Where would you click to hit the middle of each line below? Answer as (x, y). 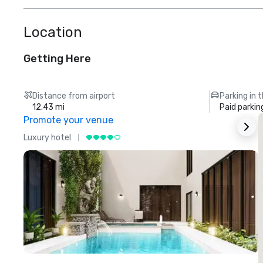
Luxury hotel (47, 137)
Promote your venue (68, 120)
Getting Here (57, 59)
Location (53, 33)
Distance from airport (74, 96)
